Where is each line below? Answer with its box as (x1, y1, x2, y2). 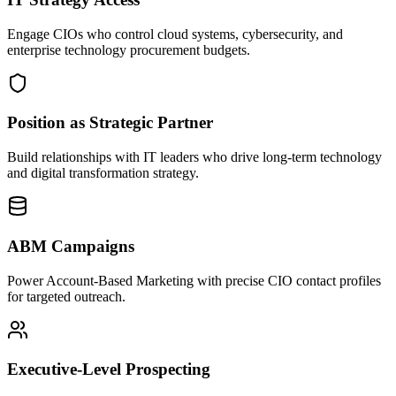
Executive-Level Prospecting (7, 360, 210, 379)
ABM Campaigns (7, 236, 134, 255)
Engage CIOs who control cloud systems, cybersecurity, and (7, 26, 343, 42)
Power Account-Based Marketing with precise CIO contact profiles (7, 272, 381, 288)
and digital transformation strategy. (7, 165, 199, 181)
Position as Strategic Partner (7, 113, 213, 133)
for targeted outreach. (7, 288, 126, 304)
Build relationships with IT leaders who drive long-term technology (7, 149, 382, 165)
